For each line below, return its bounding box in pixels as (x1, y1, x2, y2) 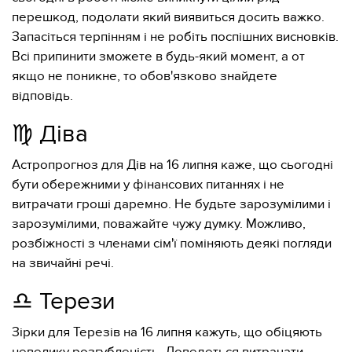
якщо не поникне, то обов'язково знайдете (12, 68, 277, 84)
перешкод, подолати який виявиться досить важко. (12, 9, 324, 25)
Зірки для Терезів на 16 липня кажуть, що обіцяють (12, 324, 322, 340)
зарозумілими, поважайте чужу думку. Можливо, (12, 216, 306, 232)
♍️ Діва (12, 120, 88, 148)
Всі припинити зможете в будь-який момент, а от (12, 49, 305, 64)
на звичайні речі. (12, 255, 114, 271)
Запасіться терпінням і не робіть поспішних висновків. (12, 29, 339, 45)
